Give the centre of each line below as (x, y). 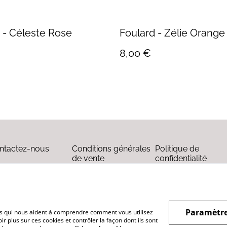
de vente (88, 158)
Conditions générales (111, 149)
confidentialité (181, 158)
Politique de (177, 149)
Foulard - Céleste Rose (41, 33)
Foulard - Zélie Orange (195, 33)
